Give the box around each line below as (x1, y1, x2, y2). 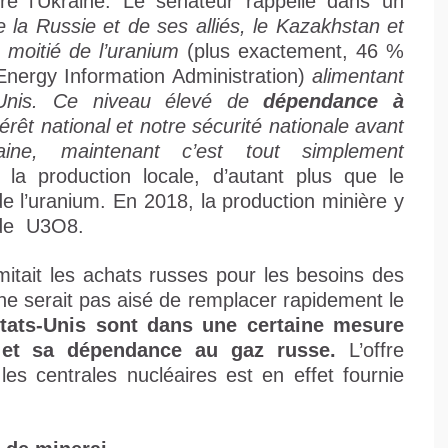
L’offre (336, 339, 405, 362)
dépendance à (263, 90, 405, 113)
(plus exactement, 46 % (179, 40, 404, 63)
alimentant (312, 65, 404, 88)
